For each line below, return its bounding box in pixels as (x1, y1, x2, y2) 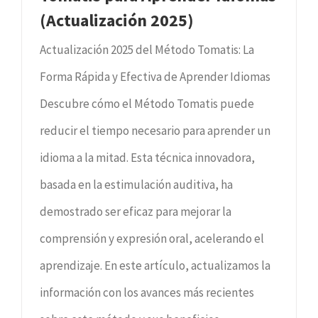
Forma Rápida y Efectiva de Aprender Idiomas (40, 68, 270, 84)
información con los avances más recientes (40, 284, 254, 300)
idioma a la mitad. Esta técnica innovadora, (40, 149, 255, 165)
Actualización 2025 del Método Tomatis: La (40, 41, 254, 57)
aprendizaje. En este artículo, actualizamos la (40, 257, 270, 273)
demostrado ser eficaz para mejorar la (40, 203, 231, 219)
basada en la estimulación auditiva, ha (40, 176, 233, 192)
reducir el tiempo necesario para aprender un (40, 122, 270, 138)
